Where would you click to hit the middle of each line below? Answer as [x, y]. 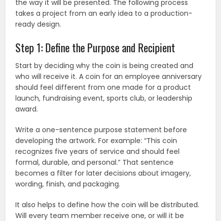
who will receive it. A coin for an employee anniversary [109, 77]
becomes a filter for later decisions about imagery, [103, 173]
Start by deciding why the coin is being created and [105, 66]
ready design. [38, 24]
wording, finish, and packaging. [68, 184]
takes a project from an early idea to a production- [104, 14]
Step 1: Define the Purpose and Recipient [95, 48]
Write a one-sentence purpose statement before [101, 130]
